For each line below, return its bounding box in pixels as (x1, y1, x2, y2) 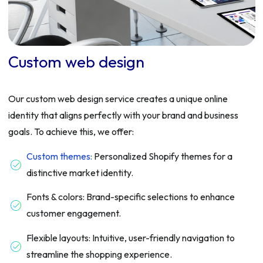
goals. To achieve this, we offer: (8, 126, 134, 137)
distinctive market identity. (26, 166, 133, 178)
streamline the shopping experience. (26, 248, 172, 260)
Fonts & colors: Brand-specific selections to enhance (26, 191, 235, 203)
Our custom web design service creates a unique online (8, 93, 228, 104)
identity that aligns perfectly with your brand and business (8, 109, 238, 121)
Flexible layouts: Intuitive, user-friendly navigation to (26, 231, 235, 244)
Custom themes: (26, 150, 94, 162)
